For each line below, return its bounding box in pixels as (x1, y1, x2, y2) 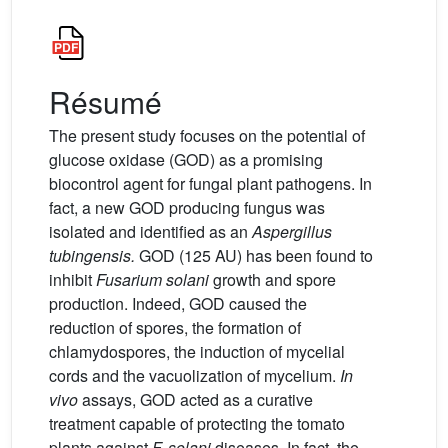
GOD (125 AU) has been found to (135, 244, 373, 267)
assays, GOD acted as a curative (78, 388, 313, 411)
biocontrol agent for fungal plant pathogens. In (49, 172, 372, 195)
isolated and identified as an (49, 220, 252, 243)
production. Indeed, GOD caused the (49, 292, 307, 315)
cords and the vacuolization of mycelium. (49, 364, 340, 387)
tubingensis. (49, 244, 135, 267)
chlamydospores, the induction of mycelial (49, 340, 345, 363)
